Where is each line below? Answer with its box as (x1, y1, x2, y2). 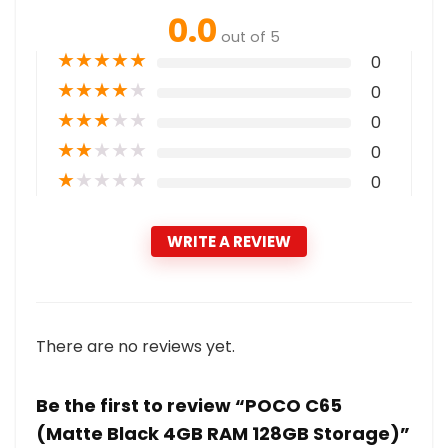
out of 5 (221, 27, 280, 47)
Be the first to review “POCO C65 (36, 393, 342, 418)
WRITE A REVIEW (167, 231, 291, 252)
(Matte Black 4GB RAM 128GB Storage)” (36, 421, 410, 446)
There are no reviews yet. (36, 335, 235, 358)
